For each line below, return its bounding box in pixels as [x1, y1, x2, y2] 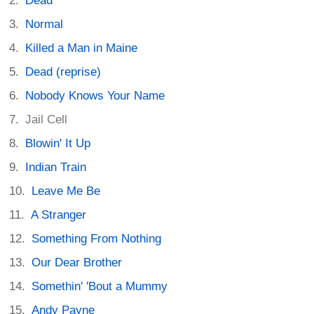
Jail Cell [25, 113, 68, 126]
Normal [25, 18, 64, 31]
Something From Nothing [32, 232, 162, 245]
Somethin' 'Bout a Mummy [32, 280, 168, 293]
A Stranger [31, 208, 87, 221]
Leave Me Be [32, 184, 101, 198]
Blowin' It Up [25, 137, 91, 150]
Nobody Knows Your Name [25, 89, 165, 102]
